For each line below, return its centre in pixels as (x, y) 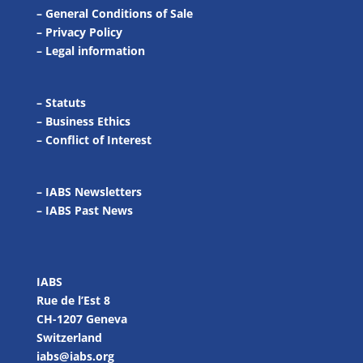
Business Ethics (88, 122)
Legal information (95, 51)
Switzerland (69, 337)
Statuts (65, 103)
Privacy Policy (83, 32)
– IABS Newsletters (89, 192)
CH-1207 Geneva (81, 318)
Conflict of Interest (98, 140)
